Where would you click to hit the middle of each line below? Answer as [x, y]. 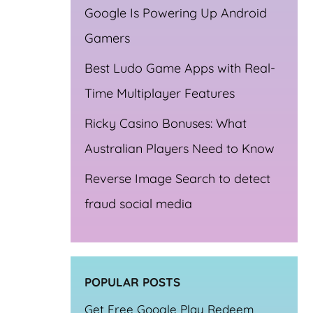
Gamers [107, 38]
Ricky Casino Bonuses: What [166, 123]
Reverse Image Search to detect [177, 178]
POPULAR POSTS [132, 282]
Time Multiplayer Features [160, 93]
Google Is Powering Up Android [176, 13]
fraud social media [138, 203]
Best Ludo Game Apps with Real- [180, 68]
